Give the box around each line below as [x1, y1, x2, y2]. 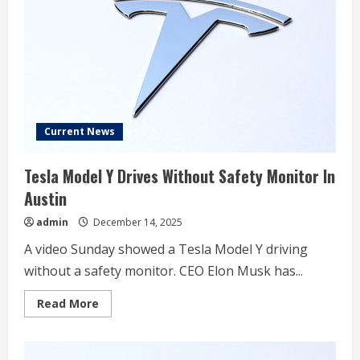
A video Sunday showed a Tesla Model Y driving [24, 240, 308, 258]
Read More [37, 296, 99, 311]
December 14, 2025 [91, 215, 182, 229]
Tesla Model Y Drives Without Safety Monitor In [24, 164, 335, 188]
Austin [24, 186, 67, 211]
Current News [44, 125, 115, 138]
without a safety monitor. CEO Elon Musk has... [24, 262, 303, 280]
